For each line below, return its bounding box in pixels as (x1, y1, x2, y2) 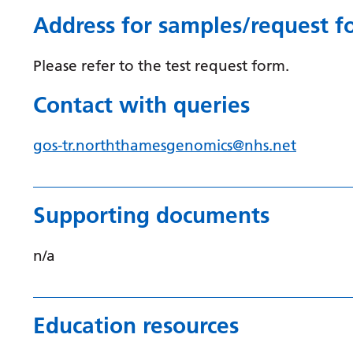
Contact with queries (33, 91, 250, 118)
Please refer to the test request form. (33, 56, 289, 75)
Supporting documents (33, 202, 269, 229)
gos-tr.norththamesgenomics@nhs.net (33, 136, 296, 154)
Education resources (33, 312, 239, 339)
